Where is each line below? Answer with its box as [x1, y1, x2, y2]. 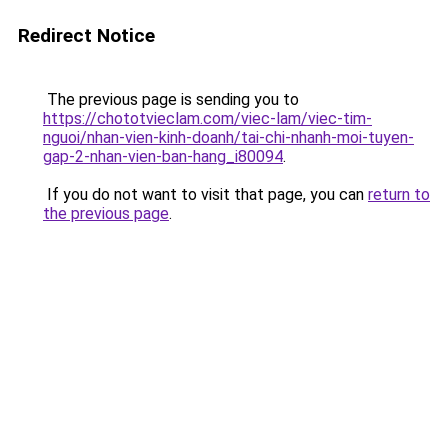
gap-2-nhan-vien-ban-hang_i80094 [43, 147, 283, 166]
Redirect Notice [18, 24, 155, 47]
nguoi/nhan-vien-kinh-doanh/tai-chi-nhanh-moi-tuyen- [43, 128, 414, 147]
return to [368, 185, 430, 204]
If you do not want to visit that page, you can [43, 185, 368, 204]
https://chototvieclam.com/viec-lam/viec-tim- [43, 109, 372, 128]
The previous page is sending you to [43, 90, 299, 109]
